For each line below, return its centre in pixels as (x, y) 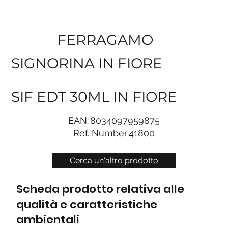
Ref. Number (101, 133)
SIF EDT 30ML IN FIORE (94, 97)
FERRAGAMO (105, 39)
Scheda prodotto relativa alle (100, 189)
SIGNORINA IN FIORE (87, 63)
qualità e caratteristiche (87, 205)
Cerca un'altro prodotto (114, 160)
